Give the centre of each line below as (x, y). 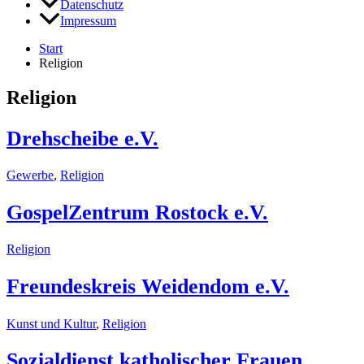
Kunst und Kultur (51, 323)
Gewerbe (30, 175)
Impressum (88, 21)
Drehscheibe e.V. (82, 138)
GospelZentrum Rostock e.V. (137, 212)
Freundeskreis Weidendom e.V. (148, 286)
